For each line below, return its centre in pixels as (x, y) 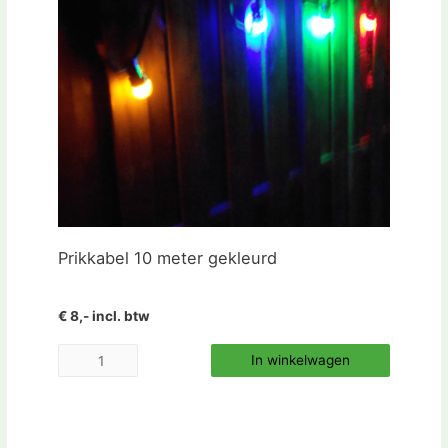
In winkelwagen (301, 360)
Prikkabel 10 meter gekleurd (167, 257)
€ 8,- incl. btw (103, 316)
